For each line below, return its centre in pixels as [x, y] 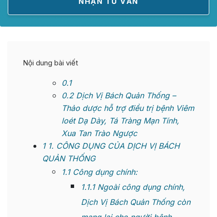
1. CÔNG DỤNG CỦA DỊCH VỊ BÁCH [113, 146]
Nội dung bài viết [50, 63]
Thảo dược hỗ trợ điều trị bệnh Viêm [128, 108]
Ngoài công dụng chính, [140, 187]
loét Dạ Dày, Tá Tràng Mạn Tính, [120, 121]
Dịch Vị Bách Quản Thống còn [136, 202]
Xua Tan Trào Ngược [99, 133]
